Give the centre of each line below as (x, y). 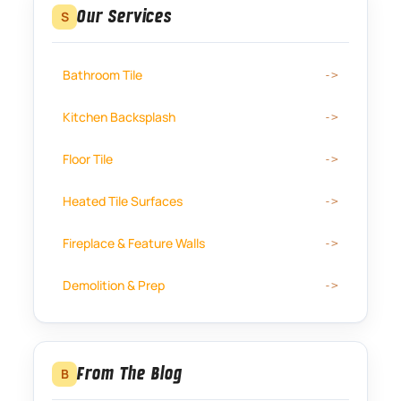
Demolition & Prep (114, 285)
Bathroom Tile (103, 74)
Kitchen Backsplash (119, 116)
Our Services (124, 17)
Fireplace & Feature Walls (134, 243)
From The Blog (130, 374)
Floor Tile (88, 158)
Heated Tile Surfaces (123, 200)
